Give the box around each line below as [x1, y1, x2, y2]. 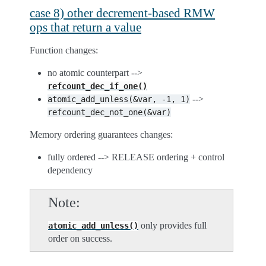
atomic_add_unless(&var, [47, 94, 157, 104]
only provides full [138, 220, 207, 230]
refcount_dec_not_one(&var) [47, 107, 171, 117]
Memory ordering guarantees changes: [30, 129, 173, 140]
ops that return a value [30, 20, 141, 34]
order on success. [48, 233, 112, 243]
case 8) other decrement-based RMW [30, 6, 215, 20]
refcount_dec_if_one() [47, 81, 147, 91]
